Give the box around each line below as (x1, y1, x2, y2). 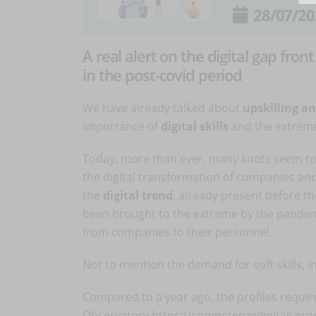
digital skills (161, 119, 229, 134)
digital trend (103, 188, 173, 203)
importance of (83, 119, 161, 134)
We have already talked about (83, 100, 243, 116)
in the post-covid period (83, 64, 243, 86)
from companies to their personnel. (83, 224, 275, 240)
